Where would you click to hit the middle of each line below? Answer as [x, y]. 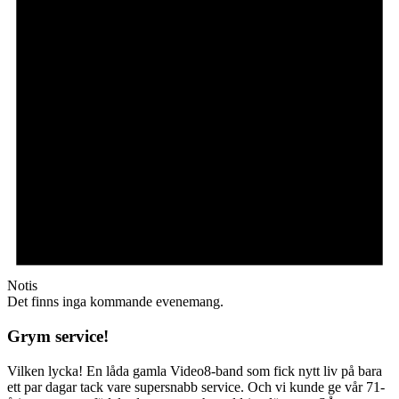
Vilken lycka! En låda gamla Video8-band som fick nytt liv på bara [195, 370]
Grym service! [58, 337]
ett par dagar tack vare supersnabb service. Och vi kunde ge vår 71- [196, 387]
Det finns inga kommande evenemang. [115, 302]
